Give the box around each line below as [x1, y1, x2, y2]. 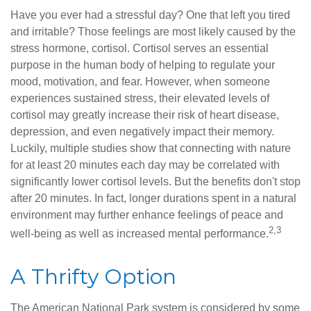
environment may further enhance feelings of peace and [10, 209, 283, 221]
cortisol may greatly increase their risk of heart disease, [10, 109, 279, 121]
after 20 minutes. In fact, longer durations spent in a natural [10, 192, 296, 205]
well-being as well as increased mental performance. [10, 228, 269, 240]
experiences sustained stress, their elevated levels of [10, 92, 269, 105]
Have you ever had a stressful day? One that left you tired [10, 9, 290, 22]
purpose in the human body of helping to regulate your [10, 59, 275, 72]
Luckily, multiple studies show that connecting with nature [10, 142, 291, 155]
